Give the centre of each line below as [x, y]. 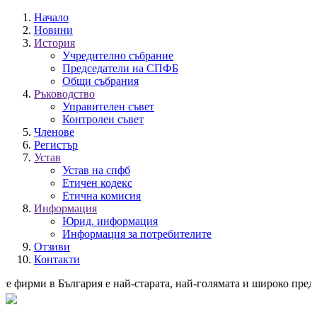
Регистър [56, 145]
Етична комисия [102, 196]
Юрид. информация [110, 221]
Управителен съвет [108, 106]
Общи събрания [100, 81]
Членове [54, 132]
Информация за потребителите [137, 234]
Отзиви [52, 247]
